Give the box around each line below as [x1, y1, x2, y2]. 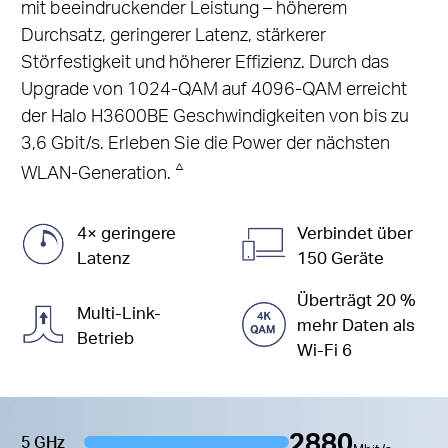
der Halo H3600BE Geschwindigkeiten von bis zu [20, 102, 409, 126]
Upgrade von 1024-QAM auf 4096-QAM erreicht [20, 75, 407, 99]
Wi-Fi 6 [297, 339, 353, 361]
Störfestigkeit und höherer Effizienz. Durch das [20, 48, 389, 72]
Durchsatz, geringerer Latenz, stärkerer [20, 21, 326, 45]
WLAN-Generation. [20, 159, 175, 183]
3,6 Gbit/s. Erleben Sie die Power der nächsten [20, 129, 390, 153]
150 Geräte [297, 246, 385, 268]
